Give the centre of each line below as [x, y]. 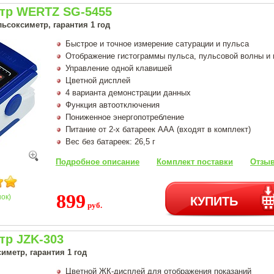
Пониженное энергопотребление [125, 117]
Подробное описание [98, 161]
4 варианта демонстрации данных [128, 92]
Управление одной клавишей [119, 68]
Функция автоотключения [113, 105]
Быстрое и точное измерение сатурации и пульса [157, 43]
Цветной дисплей [98, 80]
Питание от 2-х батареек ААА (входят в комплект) [158, 129]
